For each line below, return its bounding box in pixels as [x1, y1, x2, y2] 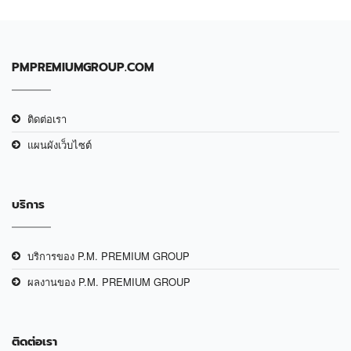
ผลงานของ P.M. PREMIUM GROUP [27, 273, 190, 289]
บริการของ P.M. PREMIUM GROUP [27, 248, 190, 263]
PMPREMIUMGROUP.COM [12, 58, 154, 76]
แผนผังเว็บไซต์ [27, 136, 92, 152]
